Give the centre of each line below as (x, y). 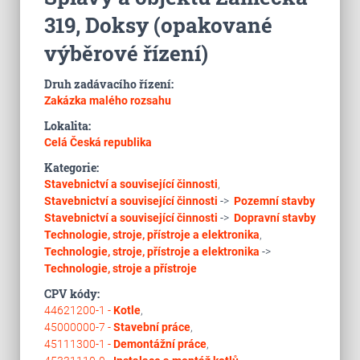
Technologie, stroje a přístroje (120, 268)
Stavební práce (151, 327)
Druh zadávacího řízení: (108, 84)
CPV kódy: (72, 294)
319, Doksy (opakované (158, 25)
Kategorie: (71, 168)
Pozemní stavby (274, 201)
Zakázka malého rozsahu (107, 100)
